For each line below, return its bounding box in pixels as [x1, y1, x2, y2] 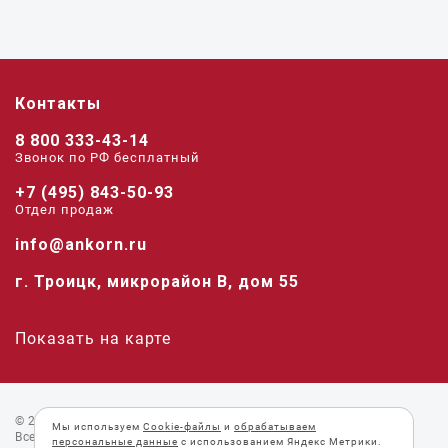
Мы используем [52, 421, 143, 432]
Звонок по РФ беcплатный [15, 150, 200, 165]
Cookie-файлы [143, 421, 221, 432]
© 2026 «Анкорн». [15, 414, 123, 428]
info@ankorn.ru [15, 235, 147, 254]
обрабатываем [234, 421, 316, 432]
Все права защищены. [15, 430, 150, 444]
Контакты [15, 94, 101, 113]
